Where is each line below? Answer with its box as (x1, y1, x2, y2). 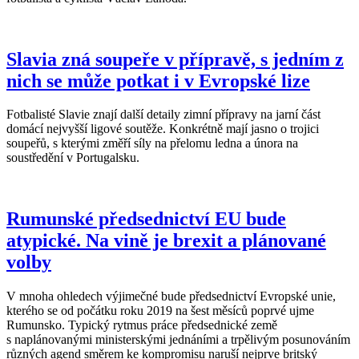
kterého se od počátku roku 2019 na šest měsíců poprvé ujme (6, 304, 314, 318)
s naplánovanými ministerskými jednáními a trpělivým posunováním (6, 333, 350, 347)
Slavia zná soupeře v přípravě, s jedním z (6, 48, 344, 70)
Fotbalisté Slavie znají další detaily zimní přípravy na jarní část (6, 107, 321, 122)
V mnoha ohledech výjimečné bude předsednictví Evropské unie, (6, 289, 336, 304)
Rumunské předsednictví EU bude (6, 208, 286, 230)
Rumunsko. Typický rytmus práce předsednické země (6, 318, 277, 333)
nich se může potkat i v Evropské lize (6, 70, 310, 91)
